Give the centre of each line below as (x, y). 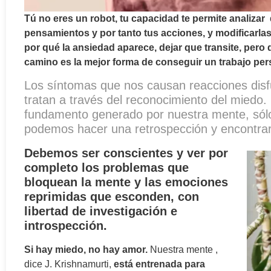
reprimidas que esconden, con (112, 197)
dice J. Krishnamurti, (69, 264)
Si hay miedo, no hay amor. (86, 250)
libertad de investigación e (101, 211)
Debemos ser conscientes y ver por (126, 153)
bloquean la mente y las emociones (126, 182)
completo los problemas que (106, 168)
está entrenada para (159, 264)
